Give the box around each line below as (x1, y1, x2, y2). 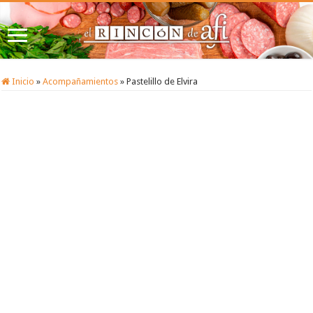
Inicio (10, 76, 35, 87)
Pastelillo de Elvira (126, 76, 198, 87)
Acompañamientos (43, 76, 119, 87)
